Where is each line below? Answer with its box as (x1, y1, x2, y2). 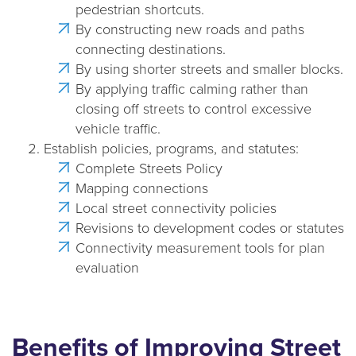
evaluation (75, 258, 139, 277)
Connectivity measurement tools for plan (75, 238, 325, 257)
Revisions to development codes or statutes (75, 219, 344, 237)
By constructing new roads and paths (75, 20, 304, 38)
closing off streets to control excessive (75, 99, 311, 118)
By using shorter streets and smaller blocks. (75, 60, 343, 78)
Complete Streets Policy (75, 159, 222, 177)
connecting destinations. (75, 40, 226, 58)
